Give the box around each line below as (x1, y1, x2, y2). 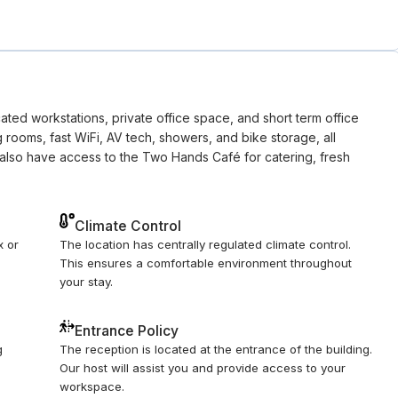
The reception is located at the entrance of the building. (60, 342, 373, 357)
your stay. (60, 274, 114, 289)
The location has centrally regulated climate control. (60, 236, 352, 251)
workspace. (60, 379, 125, 394)
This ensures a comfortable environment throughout (60, 255, 353, 270)
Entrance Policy (75, 322, 179, 340)
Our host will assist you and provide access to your (60, 361, 346, 376)
